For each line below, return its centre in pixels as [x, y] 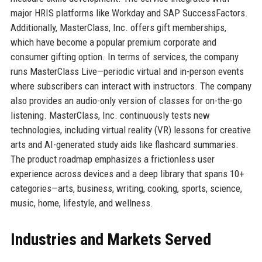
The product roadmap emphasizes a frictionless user [112, 159]
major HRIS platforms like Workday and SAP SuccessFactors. [129, 13]
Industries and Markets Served [111, 239]
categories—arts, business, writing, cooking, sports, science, [126, 188]
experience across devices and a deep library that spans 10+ [127, 173]
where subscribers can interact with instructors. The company [131, 86]
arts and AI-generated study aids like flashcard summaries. [124, 144]
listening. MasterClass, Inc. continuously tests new [110, 115]
